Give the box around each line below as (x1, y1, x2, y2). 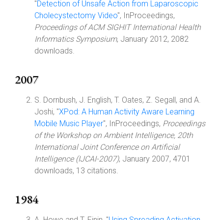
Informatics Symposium (34, 34, 117, 44)
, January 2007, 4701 (119, 154, 191, 164)
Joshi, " (34, 107, 59, 116)
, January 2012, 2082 (117, 34, 189, 44)
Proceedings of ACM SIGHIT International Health (34, 23, 201, 32)
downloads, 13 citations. (34, 166, 118, 175)
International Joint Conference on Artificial (34, 142, 180, 152)
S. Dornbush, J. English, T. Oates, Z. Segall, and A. (34, 95, 201, 105)
